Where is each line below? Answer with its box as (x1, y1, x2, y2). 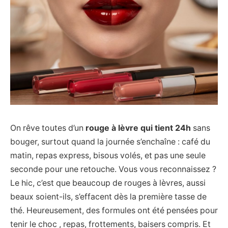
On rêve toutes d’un (10, 123, 85, 133)
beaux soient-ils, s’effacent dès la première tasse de (10, 191, 207, 202)
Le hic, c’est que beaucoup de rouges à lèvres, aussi (10, 178, 206, 188)
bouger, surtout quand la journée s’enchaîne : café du (10, 136, 210, 147)
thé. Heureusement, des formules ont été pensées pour (10, 205, 218, 215)
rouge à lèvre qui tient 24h (85, 123, 191, 133)
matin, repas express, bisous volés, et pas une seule (10, 150, 206, 160)
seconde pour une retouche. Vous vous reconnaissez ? (10, 164, 216, 174)
